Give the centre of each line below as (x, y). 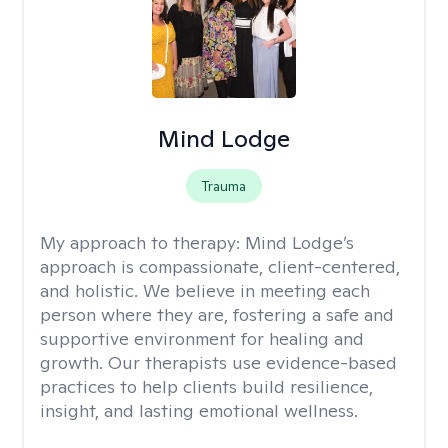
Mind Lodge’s (299, 242)
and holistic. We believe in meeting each (205, 290)
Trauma (223, 186)
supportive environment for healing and (202, 338)
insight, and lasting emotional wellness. (199, 410)
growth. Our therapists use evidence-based (218, 362)
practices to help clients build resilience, (206, 386)
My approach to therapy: (142, 242)
